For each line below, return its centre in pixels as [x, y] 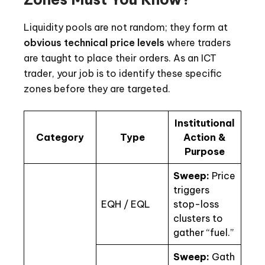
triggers [191, 190]
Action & [205, 138]
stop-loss [196, 204]
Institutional [205, 123]
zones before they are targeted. [97, 89]
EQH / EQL [126, 204]
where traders [198, 43]
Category [60, 138]
